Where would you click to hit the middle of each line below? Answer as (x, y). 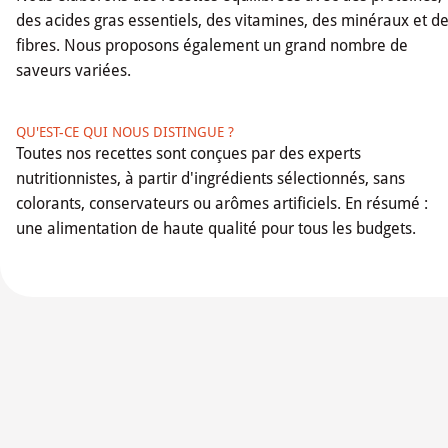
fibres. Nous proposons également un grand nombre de (212, 45)
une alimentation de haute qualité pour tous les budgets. (216, 228)
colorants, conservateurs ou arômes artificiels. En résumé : (222, 203)
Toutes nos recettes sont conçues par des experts (188, 153)
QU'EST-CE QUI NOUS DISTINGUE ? (125, 131)
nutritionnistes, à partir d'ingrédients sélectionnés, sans (210, 178)
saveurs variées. (73, 70)
